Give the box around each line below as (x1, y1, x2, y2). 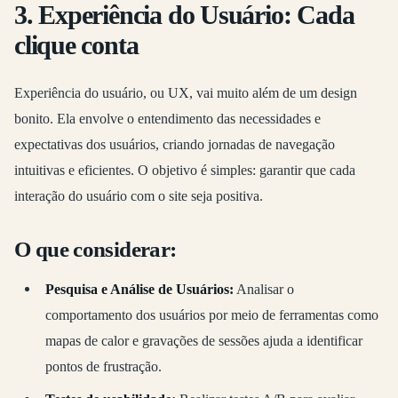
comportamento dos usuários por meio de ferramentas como (44, 306, 378, 323)
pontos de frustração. (44, 357, 162, 375)
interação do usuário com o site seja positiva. (14, 187, 263, 204)
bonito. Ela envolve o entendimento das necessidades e (14, 109, 321, 127)
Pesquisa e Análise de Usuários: (44, 280, 234, 298)
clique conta (14, 29, 139, 60)
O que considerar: (14, 236, 177, 261)
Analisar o (233, 280, 294, 298)
